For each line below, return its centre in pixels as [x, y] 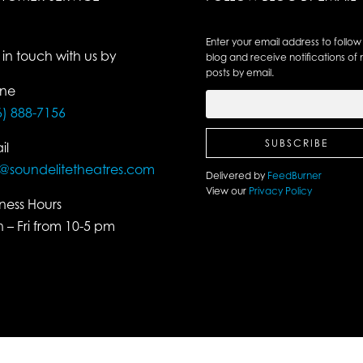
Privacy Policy [279, 191]
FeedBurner [294, 176]
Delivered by [236, 176]
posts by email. [239, 73]
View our [226, 191]
